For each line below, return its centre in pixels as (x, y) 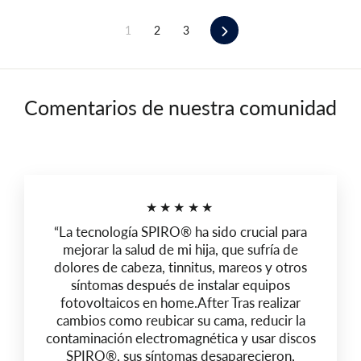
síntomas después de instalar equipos (180, 284)
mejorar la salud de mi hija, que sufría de (180, 249)
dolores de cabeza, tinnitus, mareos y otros (180, 267)
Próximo (249, 29)
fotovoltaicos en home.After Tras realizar (180, 302)
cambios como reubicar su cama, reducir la (180, 320)
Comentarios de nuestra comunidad (180, 107)
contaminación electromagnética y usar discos (180, 338)
